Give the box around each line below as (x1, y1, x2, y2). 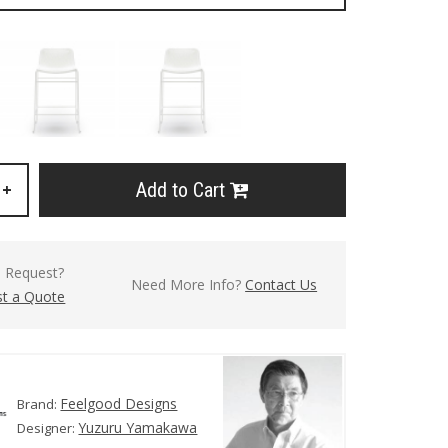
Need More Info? (131, 275, 246, 294)
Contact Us (245, 275, 318, 294)
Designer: (17, 419, 79, 438)
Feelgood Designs (60, 394, 178, 414)
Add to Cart (135, 178, 230, 202)
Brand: (17, 395, 61, 414)
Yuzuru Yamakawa (78, 418, 198, 438)
